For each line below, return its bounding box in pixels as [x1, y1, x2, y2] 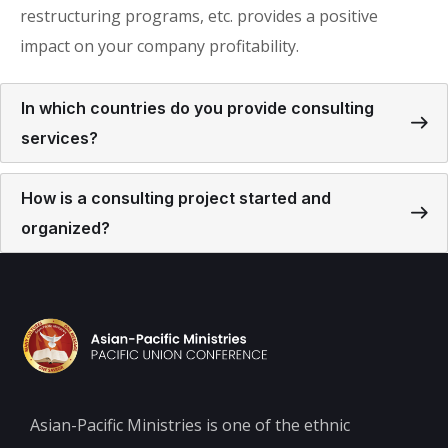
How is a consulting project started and [21, 188, 331, 209]
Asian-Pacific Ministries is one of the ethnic [30, 414, 350, 437]
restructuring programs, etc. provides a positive [20, 5, 378, 28]
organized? [21, 218, 110, 239]
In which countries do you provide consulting [21, 98, 374, 119]
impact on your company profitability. [20, 35, 299, 58]
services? [21, 128, 98, 149]
